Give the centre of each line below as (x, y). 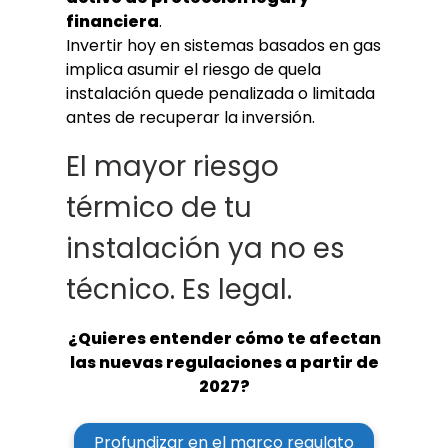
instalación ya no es (205, 249)
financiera (112, 21)
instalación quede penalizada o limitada (220, 93)
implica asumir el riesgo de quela (193, 69)
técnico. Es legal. (179, 290)
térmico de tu (159, 208)
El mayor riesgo (172, 167)
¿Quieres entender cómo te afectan (224, 338)
